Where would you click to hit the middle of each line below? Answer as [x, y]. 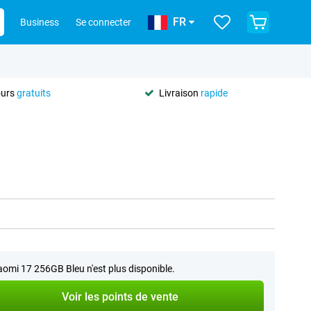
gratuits [33, 93]
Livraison [179, 93]
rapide [214, 93]
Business [40, 22]
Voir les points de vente [120, 297]
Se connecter [103, 22]
